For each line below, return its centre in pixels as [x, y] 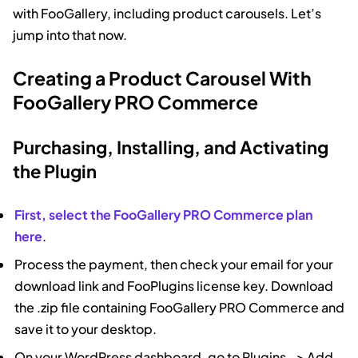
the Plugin [55, 171]
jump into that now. [70, 34]
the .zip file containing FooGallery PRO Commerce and [180, 307]
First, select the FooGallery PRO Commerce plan [164, 214]
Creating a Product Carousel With [162, 78]
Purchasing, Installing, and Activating [171, 147]
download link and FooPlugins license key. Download [174, 285]
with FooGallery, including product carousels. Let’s [167, 13]
